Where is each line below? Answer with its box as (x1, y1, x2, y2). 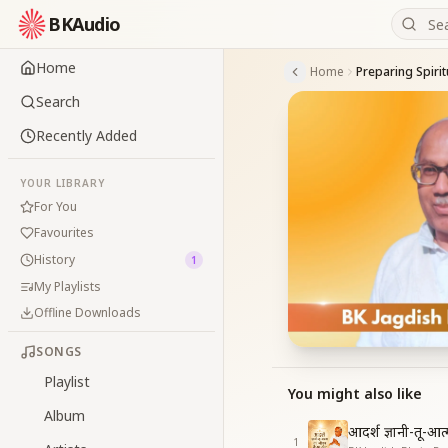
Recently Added (36, 126, 137, 145)
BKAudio (48, 12, 121, 36)
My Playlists (34, 278, 101, 295)
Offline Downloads (34, 304, 141, 321)
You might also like (288, 384, 422, 403)
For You (34, 198, 77, 215)
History (34, 251, 75, 268)
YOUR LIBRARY (20, 176, 105, 190)
